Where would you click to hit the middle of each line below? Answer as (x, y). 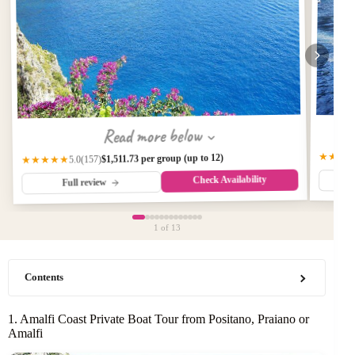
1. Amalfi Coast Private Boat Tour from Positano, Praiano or (158, 319)
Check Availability (230, 180)
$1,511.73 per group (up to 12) (162, 158)
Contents (44, 277)
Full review (86, 182)
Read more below (154, 136)
